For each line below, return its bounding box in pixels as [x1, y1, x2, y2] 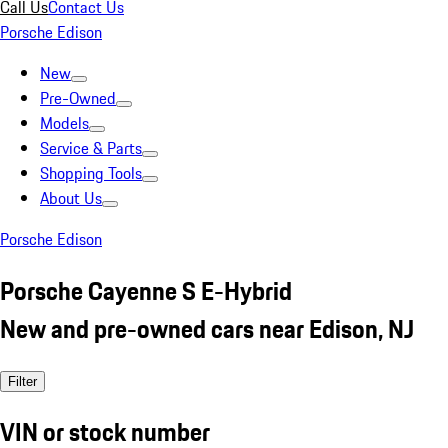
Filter [8, 373, 37, 389]
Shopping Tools [40, 161, 142, 185]
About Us [40, 186, 102, 210]
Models [40, 111, 89, 135]
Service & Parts [40, 136, 142, 160]
